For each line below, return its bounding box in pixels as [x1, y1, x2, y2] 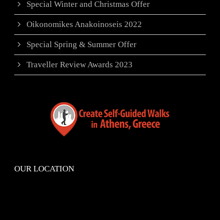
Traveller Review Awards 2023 [27, 60, 133, 70]
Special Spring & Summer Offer [27, 40, 137, 50]
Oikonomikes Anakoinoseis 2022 [27, 20, 142, 29]
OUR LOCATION [14, 164, 74, 174]
